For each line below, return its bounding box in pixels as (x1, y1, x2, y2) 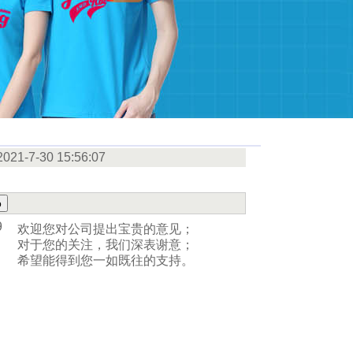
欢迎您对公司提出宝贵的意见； (17, 222, 194, 236)
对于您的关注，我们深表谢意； (17, 238, 194, 251)
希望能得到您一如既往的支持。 (17, 254, 194, 267)
